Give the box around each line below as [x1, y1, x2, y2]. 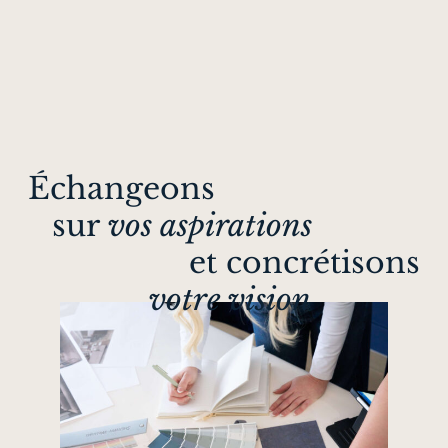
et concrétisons [189, 244, 420, 282]
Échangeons [28, 170, 215, 208]
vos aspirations [108, 207, 312, 245]
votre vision [149, 281, 311, 319]
